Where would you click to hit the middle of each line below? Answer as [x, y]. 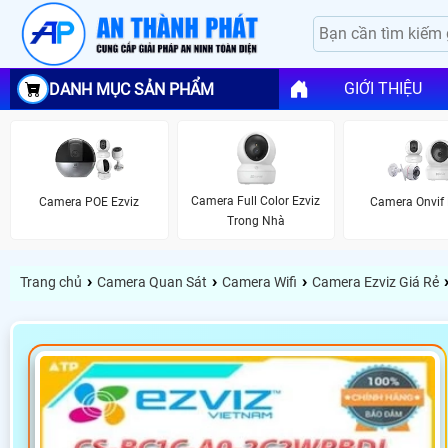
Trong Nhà [255, 221]
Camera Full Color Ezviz [256, 201]
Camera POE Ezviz [89, 201]
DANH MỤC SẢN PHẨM [131, 89]
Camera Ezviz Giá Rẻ [375, 282]
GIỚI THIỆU [382, 89]
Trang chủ [51, 282]
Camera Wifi [259, 282]
